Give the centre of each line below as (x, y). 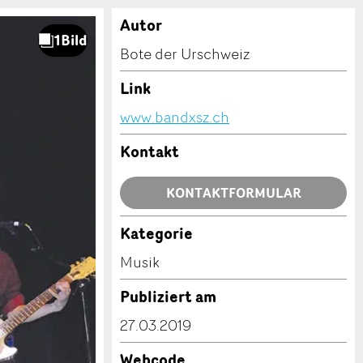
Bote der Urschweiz (185, 53)
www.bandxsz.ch (175, 117)
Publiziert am (168, 297)
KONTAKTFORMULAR (233, 193)
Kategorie (156, 233)
